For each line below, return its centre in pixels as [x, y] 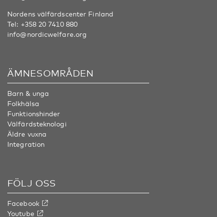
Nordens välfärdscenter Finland [60, 14]
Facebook [23, 203]
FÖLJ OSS [31, 183]
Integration [26, 144]
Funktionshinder [34, 114]
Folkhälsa [23, 103]
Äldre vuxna [27, 134]
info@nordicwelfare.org [47, 34]
